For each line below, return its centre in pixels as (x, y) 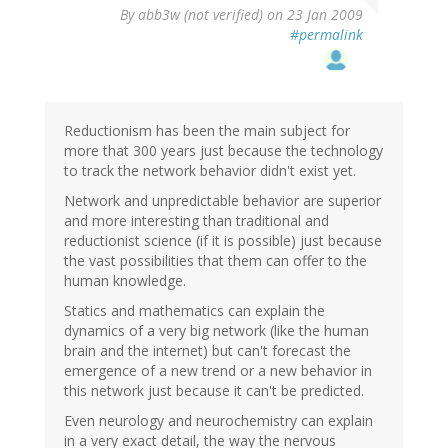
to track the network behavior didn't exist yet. (210, 171)
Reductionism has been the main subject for (207, 131)
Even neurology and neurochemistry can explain (218, 421)
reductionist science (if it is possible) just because (223, 241)
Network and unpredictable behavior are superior (222, 201)
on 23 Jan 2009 (313, 15)
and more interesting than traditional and (196, 221)
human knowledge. (125, 281)
